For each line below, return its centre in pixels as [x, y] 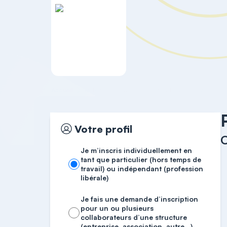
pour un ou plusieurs [117, 208]
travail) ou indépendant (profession [142, 168]
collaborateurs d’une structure [134, 217]
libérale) [95, 178]
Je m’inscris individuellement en [137, 150]
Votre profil [104, 129]
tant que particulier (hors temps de [141, 159]
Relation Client [105, 90]
